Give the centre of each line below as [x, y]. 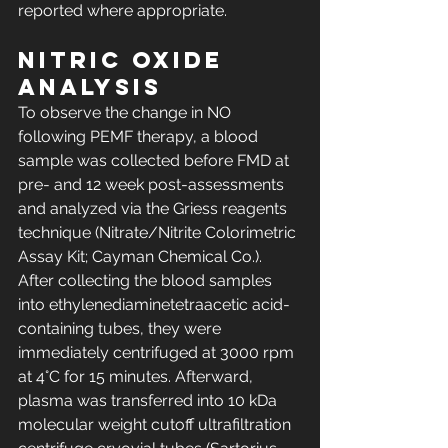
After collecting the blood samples [147, 281]
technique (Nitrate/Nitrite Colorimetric [159, 233]
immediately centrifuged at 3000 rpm [158, 353]
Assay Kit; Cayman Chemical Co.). [142, 257]
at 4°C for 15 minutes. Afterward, [137, 377]
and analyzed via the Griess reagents [154, 209]
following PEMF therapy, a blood [140, 137]
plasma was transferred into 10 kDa [149, 401]
